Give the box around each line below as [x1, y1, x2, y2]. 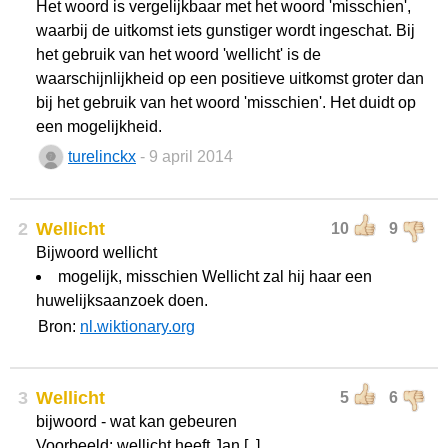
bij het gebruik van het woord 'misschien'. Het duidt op [36, 94, 416, 111]
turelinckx [68, 148, 136, 165]
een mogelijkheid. [36, 118, 162, 135]
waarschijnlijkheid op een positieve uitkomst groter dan [36, 70, 424, 87]
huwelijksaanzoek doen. [36, 292, 208, 309]
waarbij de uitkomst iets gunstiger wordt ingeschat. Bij [36, 22, 415, 39]
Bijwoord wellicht [36, 244, 157, 261]
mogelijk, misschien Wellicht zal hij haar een [58, 268, 372, 285]
